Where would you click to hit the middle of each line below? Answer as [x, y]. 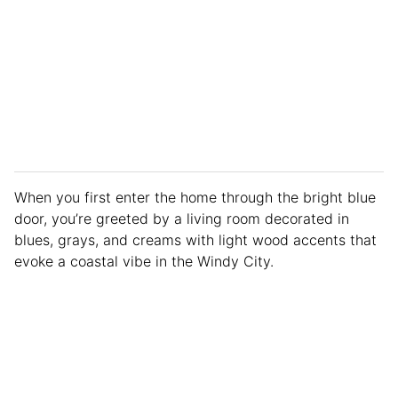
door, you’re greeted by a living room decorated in [182, 219]
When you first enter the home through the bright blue [195, 198]
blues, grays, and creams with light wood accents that [195, 240]
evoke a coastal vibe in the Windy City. [146, 262]
